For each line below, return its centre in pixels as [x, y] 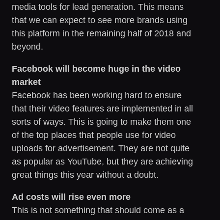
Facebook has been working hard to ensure [97, 95]
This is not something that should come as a [98, 210]
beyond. [27, 46]
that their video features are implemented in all [102, 108]
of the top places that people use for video [94, 135]
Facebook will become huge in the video [96, 69]
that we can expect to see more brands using [100, 20]
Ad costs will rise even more [71, 197]
